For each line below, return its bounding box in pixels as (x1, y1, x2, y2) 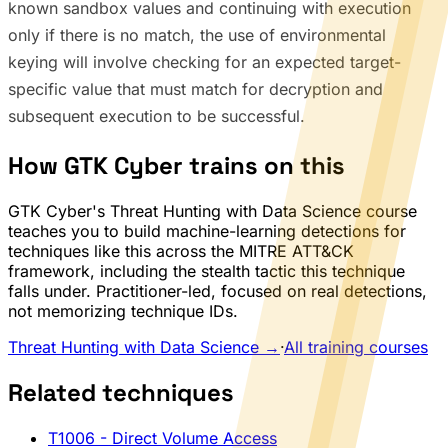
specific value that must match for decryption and (8, 79, 383, 100)
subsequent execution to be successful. (8, 106, 305, 127)
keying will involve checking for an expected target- (8, 52, 401, 73)
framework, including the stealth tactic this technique (8, 261, 405, 282)
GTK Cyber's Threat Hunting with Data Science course (8, 201, 417, 222)
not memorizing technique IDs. (8, 301, 238, 322)
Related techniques (8, 377, 234, 409)
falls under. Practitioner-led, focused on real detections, (8, 281, 427, 302)
